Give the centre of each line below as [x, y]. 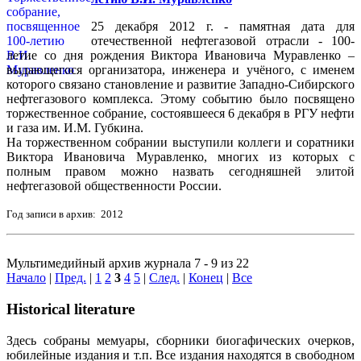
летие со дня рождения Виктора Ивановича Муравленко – [180, 56]
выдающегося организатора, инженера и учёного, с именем [180, 70]
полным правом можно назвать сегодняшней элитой [180, 172]
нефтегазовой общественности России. [114, 186]
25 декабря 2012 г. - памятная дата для [223, 27]
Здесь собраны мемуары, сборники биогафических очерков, [180, 340]
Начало [26, 278]
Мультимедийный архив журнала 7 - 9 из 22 [128, 263]
